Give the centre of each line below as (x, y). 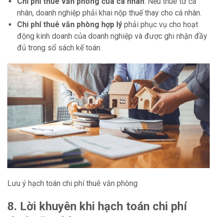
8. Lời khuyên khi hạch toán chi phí (97, 207)
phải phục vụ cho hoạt (160, 25)
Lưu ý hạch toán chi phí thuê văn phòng (72, 184)
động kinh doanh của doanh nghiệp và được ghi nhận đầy (112, 36)
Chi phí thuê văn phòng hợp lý (70, 25)
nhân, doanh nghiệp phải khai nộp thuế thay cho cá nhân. (109, 13)
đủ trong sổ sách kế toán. (59, 48)
